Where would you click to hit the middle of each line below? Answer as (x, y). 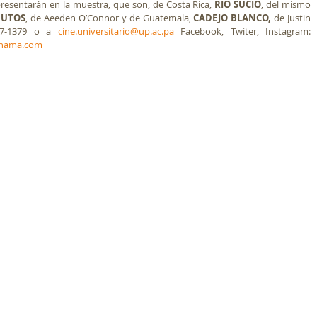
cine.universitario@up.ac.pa (116, 31)
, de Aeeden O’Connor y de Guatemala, (110, 18)
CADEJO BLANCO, (232, 18)
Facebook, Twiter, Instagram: (242, 31)
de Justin (291, 18)
